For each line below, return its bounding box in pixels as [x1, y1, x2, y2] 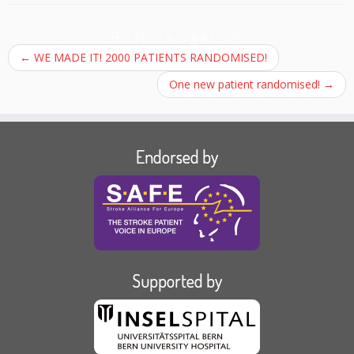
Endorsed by [136, 145, 218, 168]
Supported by [132, 269, 222, 292]
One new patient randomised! [169, 77, 323, 92]
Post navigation [111, 27, 243, 47]
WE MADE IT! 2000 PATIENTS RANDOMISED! [31, 50, 267, 66]
